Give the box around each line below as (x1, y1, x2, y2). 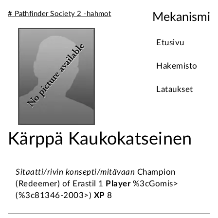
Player (106, 180, 130, 188)
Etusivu (156, 38, 184, 47)
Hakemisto (156, 62, 198, 70)
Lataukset (156, 85, 193, 93)
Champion (135, 168, 176, 176)
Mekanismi (152, 11, 210, 23)
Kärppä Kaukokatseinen (8, 130, 192, 148)
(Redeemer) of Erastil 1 (16, 180, 106, 188)
